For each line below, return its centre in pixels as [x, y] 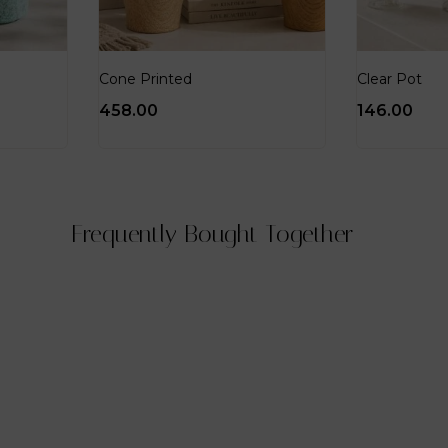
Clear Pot [389, 78]
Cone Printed [145, 78]
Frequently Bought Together [212, 233]
